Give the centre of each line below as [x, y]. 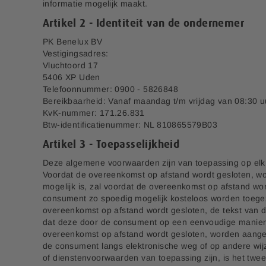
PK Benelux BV [73, 41]
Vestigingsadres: [76, 53]
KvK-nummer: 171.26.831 [94, 113]
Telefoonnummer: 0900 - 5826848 [110, 89]
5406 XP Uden [72, 77]
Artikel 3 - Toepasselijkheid [111, 145]
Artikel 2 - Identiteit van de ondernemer [143, 23]
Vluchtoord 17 [71, 65]
